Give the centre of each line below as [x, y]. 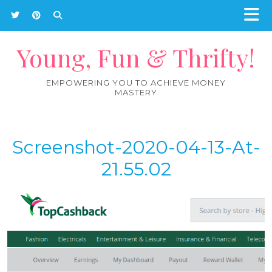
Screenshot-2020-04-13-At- [136, 147]
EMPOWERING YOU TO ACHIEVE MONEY [136, 83]
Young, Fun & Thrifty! [136, 57]
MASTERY [136, 92]
